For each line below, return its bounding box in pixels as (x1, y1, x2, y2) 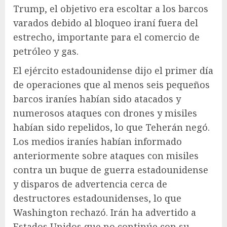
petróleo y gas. (13, 45, 79, 57)
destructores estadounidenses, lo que (13, 192, 181, 204)
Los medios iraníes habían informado (13, 135, 182, 147)
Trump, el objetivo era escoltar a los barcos (13, 2, 208, 15)
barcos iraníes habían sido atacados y (13, 92, 181, 105)
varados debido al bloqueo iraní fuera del (13, 16, 198, 29)
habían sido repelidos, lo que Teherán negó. (13, 121, 210, 133)
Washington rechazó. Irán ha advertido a (13, 206, 196, 218)
